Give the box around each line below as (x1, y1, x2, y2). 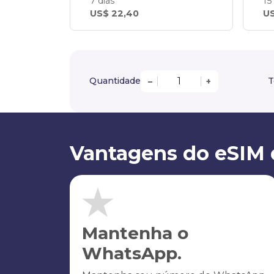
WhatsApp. (82, 242, 182, 264)
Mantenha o (82, 222, 188, 243)
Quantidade (89, 75, 141, 87)
